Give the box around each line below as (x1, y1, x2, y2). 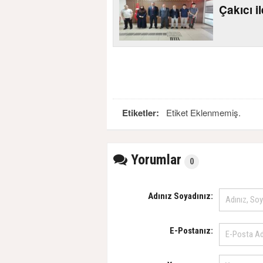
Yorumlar (127, 151, 181, 168)
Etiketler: (122, 106, 161, 120)
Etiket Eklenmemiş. (161, 106, 241, 119)
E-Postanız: (170, 225, 213, 237)
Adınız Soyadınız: (148, 191, 213, 202)
